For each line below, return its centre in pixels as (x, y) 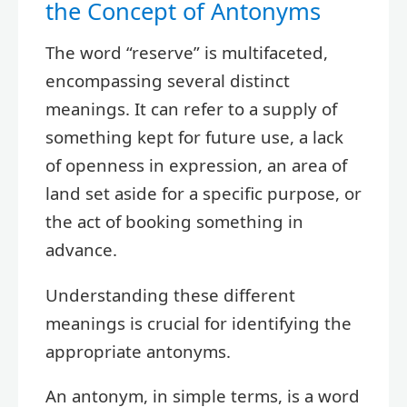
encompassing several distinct (168, 81)
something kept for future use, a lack (194, 137)
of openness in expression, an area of (196, 165)
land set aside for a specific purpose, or (203, 194)
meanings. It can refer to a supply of (191, 109)
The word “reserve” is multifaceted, (187, 53)
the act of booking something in (174, 222)
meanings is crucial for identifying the (199, 323)
